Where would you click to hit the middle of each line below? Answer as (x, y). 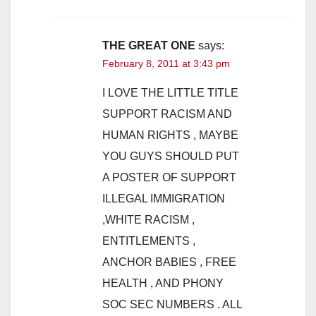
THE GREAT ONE (149, 46)
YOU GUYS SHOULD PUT (171, 157)
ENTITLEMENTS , (149, 241)
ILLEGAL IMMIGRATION (164, 199)
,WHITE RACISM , (148, 220)
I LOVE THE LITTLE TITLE (170, 93)
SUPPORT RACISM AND (167, 114)
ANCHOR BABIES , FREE (169, 262)
